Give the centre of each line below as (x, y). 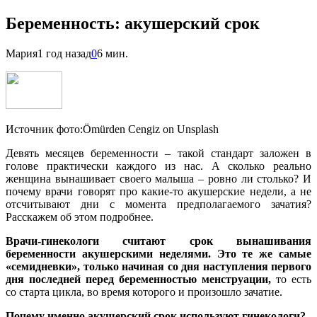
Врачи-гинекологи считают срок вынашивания (158, 241)
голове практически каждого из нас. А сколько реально (158, 166)
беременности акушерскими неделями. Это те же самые (158, 253)
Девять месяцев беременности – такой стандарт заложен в (158, 153)
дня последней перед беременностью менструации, (138, 279)
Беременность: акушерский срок (133, 23)
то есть (291, 279)
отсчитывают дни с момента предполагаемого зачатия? (158, 204)
